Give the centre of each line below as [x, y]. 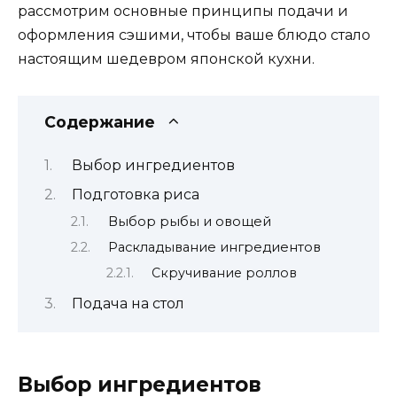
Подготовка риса [135, 195]
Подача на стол [128, 304]
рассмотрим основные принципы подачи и [183, 12]
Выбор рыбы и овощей [189, 221]
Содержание [100, 121]
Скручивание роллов [225, 272]
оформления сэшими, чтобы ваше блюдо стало [194, 35]
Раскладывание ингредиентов [214, 248]
